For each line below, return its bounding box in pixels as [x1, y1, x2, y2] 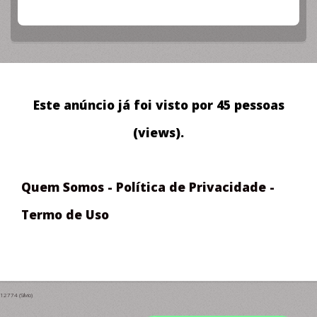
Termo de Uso [21, 205, 109, 223]
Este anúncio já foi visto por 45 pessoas [33, 96, 284, 114]
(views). [133, 124, 184, 142]
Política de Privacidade [116, 178, 266, 195]
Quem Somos [21, 178, 104, 195]
